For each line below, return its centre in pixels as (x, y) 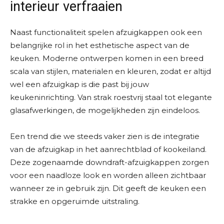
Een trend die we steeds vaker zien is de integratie (105, 136)
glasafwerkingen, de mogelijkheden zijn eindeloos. (105, 110)
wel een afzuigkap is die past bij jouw (79, 84)
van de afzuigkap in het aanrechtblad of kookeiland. (108, 149)
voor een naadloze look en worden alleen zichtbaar (108, 175)
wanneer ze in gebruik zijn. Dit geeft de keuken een (108, 188)
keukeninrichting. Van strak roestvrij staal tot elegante (111, 97)
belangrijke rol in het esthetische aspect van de (100, 45)
